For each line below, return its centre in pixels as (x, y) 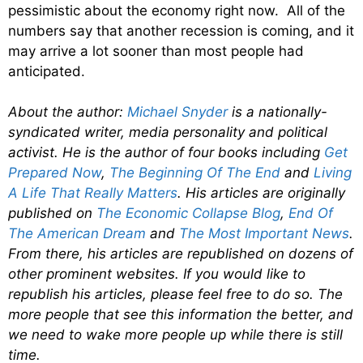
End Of (311, 214)
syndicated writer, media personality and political (168, 132)
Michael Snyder (177, 112)
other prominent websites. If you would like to (157, 274)
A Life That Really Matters (93, 193)
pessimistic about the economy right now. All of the (177, 10)
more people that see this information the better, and (181, 315)
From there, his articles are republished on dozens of (181, 254)
